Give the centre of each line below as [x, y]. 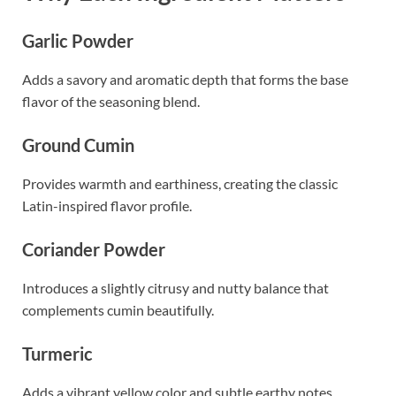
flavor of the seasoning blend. [111, 102]
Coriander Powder [94, 250]
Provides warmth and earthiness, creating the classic [180, 184]
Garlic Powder [78, 41]
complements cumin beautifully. [118, 310]
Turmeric [57, 354]
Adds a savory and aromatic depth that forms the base [185, 80]
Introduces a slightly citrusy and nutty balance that [175, 288]
